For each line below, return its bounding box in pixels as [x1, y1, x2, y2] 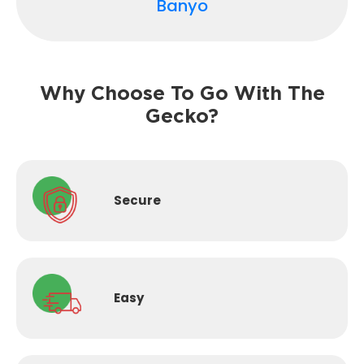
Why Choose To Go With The [39, 80, 325, 105]
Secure [113, 192, 161, 210]
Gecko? [145, 103, 219, 128]
